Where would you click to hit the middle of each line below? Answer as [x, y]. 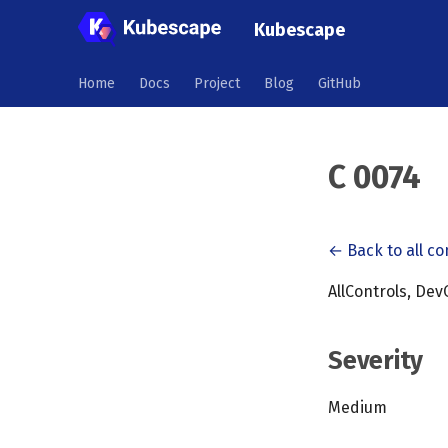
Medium [357, 407]
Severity [375, 361]
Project [217, 83]
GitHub [339, 83]
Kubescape [299, 29]
